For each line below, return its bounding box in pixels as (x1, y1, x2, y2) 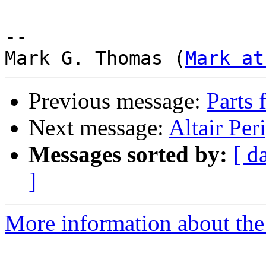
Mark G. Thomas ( (5, 47, 185, 69)
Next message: (28, 115, 169, 141)
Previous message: (28, 88, 207, 114)
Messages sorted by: (28, 141, 227, 167)
